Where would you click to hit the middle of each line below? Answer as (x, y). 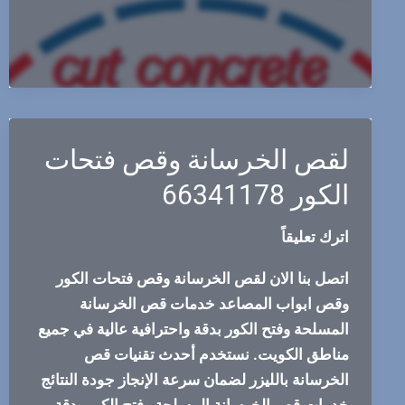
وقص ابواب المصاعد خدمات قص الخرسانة (214, 304)
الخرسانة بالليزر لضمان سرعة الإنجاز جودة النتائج (194, 380)
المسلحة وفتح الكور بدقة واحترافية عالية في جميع (193, 330)
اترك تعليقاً (315, 236)
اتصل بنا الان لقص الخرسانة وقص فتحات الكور (202, 279)
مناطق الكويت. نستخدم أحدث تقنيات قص (216, 355)
